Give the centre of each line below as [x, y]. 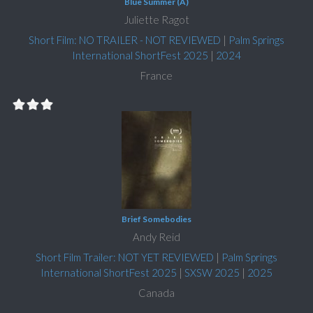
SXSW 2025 [212, 272]
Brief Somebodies [156, 219]
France [156, 75]
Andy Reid [156, 236]
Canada [156, 292]
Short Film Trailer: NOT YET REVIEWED [125, 257]
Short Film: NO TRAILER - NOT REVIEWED [125, 39]
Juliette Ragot [156, 19]
